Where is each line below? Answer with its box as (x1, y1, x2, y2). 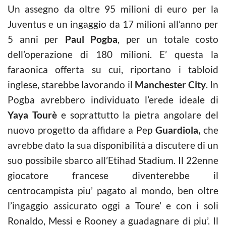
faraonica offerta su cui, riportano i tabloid (8, 64, 218, 75)
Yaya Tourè (8, 109, 57, 121)
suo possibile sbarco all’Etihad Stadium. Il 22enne (8, 154, 218, 166)
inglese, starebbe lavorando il (8, 79, 135, 90)
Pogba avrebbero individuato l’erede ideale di (8, 94, 218, 105)
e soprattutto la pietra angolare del (56, 109, 219, 121)
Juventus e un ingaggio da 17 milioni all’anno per (8, 18, 218, 30)
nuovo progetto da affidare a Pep (8, 124, 155, 136)
